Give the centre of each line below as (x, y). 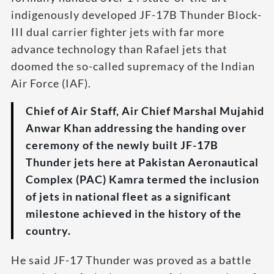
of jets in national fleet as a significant (128, 196)
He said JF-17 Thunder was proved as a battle (131, 260)
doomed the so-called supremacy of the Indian (133, 66)
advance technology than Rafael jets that (119, 49)
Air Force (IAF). (51, 83)
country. (48, 231)
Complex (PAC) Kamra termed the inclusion (143, 179)
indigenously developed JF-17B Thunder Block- (136, 15)
